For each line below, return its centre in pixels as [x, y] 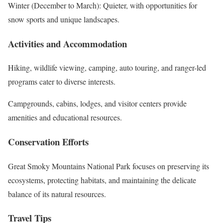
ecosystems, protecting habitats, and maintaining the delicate [102, 180]
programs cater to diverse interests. [62, 82]
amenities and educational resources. [65, 117]
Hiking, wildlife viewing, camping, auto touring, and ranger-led [107, 68]
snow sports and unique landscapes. [64, 19]
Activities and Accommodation [67, 43]
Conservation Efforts [48, 142]
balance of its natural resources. [57, 194]
